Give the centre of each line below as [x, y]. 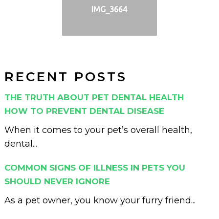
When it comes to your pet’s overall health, [98, 130]
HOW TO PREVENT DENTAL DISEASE [84, 111]
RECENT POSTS [66, 77]
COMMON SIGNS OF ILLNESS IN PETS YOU [95, 167]
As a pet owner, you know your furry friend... [100, 200]
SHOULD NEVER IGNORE [57, 181]
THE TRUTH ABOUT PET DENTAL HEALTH [94, 97]
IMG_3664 [109, 9]
